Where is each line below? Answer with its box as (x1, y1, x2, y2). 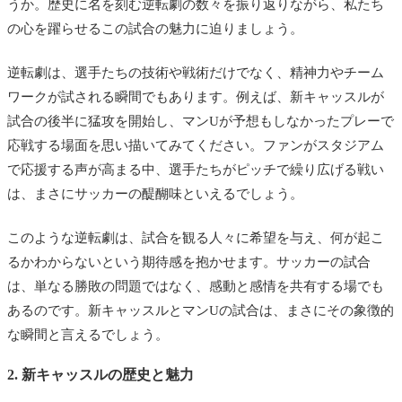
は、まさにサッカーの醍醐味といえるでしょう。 (7, 186, 303, 201)
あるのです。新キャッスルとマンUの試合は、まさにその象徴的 (7, 302, 394, 318)
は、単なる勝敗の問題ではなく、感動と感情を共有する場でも (7, 278, 384, 293)
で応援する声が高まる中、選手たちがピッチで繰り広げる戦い (7, 162, 384, 177)
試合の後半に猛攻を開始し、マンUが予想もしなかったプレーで (7, 113, 394, 128)
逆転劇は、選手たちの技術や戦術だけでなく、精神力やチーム (7, 65, 384, 80)
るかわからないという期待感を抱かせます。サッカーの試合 (7, 254, 371, 269)
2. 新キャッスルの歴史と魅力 (7, 366, 194, 382)
